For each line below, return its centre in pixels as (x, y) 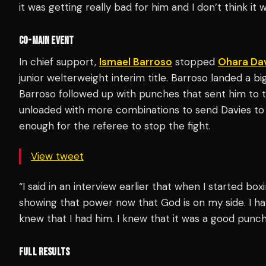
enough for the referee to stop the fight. (115, 126)
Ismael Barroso (136, 61)
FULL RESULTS (45, 252)
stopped (195, 61)
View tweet (57, 156)
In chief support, (59, 61)
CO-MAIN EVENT (47, 40)
